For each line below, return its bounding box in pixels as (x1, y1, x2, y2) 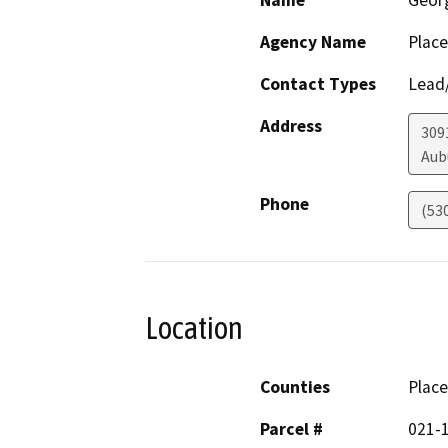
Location (145, 310, 243, 347)
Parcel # (260, 417, 323, 440)
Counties (260, 375, 330, 398)
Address (260, 115, 322, 138)
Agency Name (260, 31, 366, 54)
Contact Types (260, 73, 376, 96)
